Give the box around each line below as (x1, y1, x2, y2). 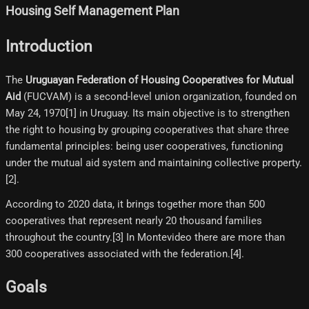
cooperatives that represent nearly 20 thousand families (6, 214, 262, 227)
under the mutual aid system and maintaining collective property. (6, 156, 302, 169)
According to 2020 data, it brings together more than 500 (6, 197, 265, 210)
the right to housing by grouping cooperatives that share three (6, 123, 289, 136)
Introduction (6, 37, 92, 56)
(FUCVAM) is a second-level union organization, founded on (21, 90, 297, 103)
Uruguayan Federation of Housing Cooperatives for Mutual (26, 73, 294, 86)
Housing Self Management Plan (6, 4, 179, 19)
